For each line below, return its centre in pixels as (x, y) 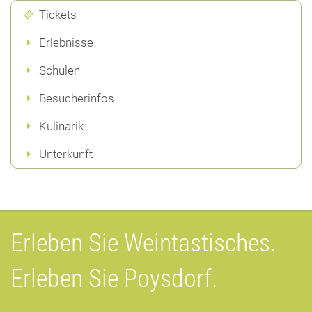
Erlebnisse (66, 42)
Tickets (58, 14)
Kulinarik (61, 126)
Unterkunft (66, 154)
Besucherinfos (77, 98)
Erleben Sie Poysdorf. (114, 278)
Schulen (60, 70)
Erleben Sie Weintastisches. (143, 243)
